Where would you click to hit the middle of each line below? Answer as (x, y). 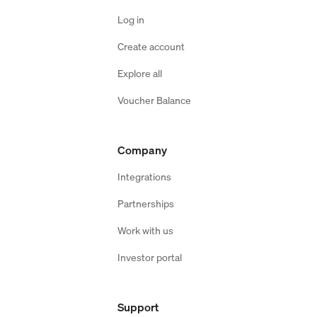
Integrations (144, 176)
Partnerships (146, 203)
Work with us (145, 230)
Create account (151, 46)
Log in (131, 19)
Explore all (140, 73)
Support (138, 307)
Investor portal (150, 257)
